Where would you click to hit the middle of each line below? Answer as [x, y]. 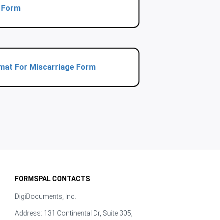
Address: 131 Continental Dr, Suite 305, [73, 213]
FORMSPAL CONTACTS [52, 179]
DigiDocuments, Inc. [45, 196]
